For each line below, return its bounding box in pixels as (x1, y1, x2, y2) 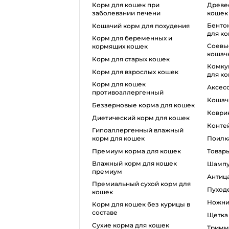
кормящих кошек (91, 42, 148, 50)
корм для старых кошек (96, 55, 170, 63)
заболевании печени (91, 9, 161, 17)
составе (91, 208, 118, 216)
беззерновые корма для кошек (96, 101, 195, 109)
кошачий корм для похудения (96, 21, 190, 30)
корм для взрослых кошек (96, 67, 178, 76)
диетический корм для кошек (97, 113, 190, 122)
